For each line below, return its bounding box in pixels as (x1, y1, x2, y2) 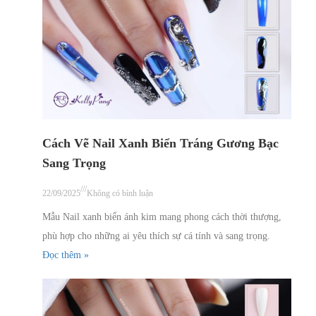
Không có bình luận (87, 188, 153, 198)
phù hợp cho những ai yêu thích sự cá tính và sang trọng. (42, 230, 270, 241)
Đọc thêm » (42, 249, 89, 260)
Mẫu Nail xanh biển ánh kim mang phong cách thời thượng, (42, 211, 281, 222)
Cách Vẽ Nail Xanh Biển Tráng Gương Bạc (42, 135, 279, 150)
